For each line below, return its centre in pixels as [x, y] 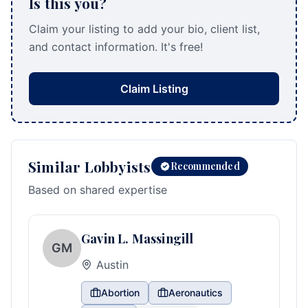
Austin [112, 265]
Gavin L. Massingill [137, 239]
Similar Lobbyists [90, 166]
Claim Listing [154, 89]
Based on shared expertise [98, 190]
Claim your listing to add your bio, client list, [144, 29]
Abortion [120, 293]
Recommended [205, 166]
